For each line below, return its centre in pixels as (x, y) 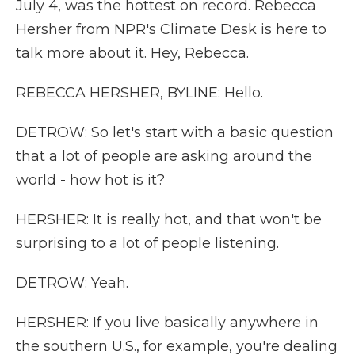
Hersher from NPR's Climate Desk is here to (171, 29)
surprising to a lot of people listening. (147, 243)
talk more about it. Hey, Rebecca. (132, 53)
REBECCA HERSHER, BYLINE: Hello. (139, 93)
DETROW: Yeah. (72, 283)
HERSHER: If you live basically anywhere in (167, 323)
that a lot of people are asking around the (164, 156)
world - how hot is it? (90, 180)
